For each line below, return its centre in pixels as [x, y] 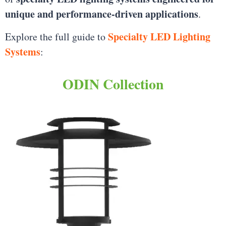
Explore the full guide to [56, 36]
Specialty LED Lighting [159, 36]
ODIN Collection [113, 84]
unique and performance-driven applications [102, 14]
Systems [23, 51]
